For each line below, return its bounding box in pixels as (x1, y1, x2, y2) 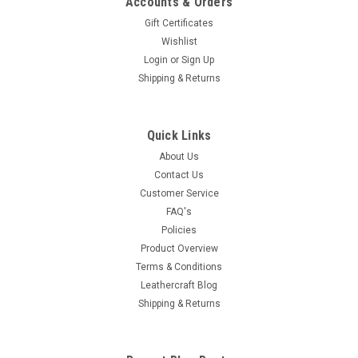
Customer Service (139, 188, 219, 200)
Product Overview (140, 243, 218, 255)
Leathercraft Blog (141, 280, 217, 292)
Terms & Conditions (136, 261, 222, 273)
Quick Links (146, 128, 212, 144)
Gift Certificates (145, 18, 213, 30)
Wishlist (161, 36, 197, 48)
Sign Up (181, 54, 215, 66)
